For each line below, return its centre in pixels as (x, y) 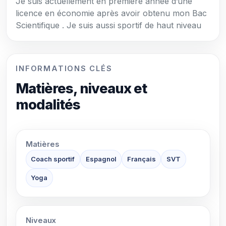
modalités (48, 104)
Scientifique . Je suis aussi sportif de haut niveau (109, 25)
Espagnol (101, 159)
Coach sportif (53, 159)
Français (141, 159)
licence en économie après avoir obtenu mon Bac (111, 13)
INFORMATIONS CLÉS (64, 68)
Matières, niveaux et (81, 88)
